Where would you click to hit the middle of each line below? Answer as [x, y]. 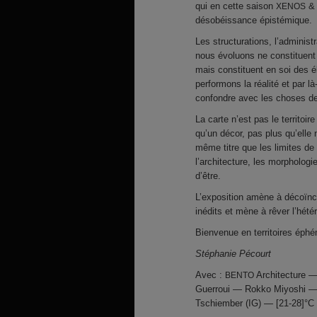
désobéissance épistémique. [254, 20]
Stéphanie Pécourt [233, 254]
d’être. [208, 176]
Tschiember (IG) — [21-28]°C [255, 303]
